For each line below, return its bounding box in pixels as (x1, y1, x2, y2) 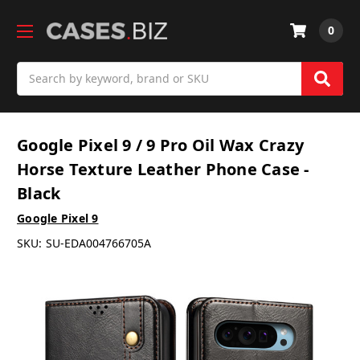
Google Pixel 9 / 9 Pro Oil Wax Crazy (17, 134, 304, 157)
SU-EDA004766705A (45, 235, 151, 252)
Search (17, 62, 54, 78)
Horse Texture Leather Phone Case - (17, 158, 309, 181)
